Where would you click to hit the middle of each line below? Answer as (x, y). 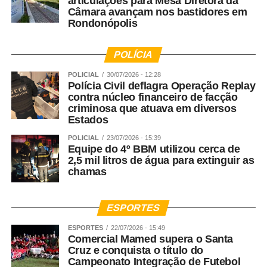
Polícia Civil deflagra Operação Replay (162, 86)
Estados (88, 120)
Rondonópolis (103, 24)
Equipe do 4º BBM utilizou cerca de (154, 149)
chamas (87, 172)
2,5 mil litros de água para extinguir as (161, 161)
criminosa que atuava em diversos (152, 109)
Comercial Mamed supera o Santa (150, 239)
